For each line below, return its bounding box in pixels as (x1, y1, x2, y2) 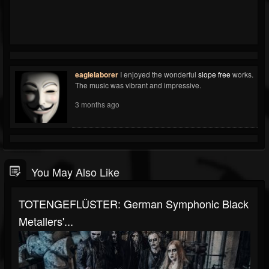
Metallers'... (19, 213, 73, 229)
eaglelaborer (75, 68, 118, 80)
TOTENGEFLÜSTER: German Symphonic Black (19, 195, 249, 211)
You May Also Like (31, 163, 119, 180)
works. (231, 68, 253, 79)
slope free (198, 68, 231, 79)
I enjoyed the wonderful (120, 68, 198, 79)
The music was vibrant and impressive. (75, 79, 201, 90)
